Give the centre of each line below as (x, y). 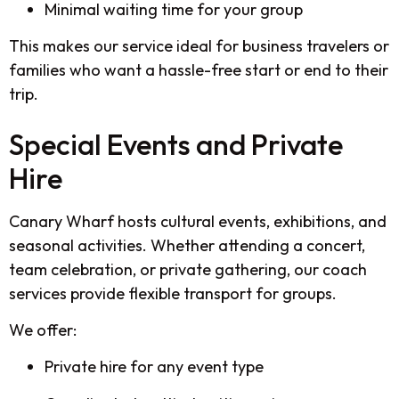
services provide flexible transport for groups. (173, 293)
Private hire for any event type (154, 367)
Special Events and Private (176, 144)
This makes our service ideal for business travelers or (199, 46)
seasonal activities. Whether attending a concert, (187, 245)
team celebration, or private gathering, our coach (188, 269)
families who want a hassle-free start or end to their (199, 70)
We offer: (43, 330)
